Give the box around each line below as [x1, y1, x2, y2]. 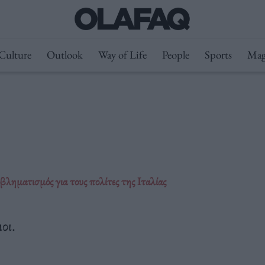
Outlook [46, 47, 83, 62]
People [161, 47, 189, 62]
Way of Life [98, 47, 147, 62]
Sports [204, 47, 232, 62]
